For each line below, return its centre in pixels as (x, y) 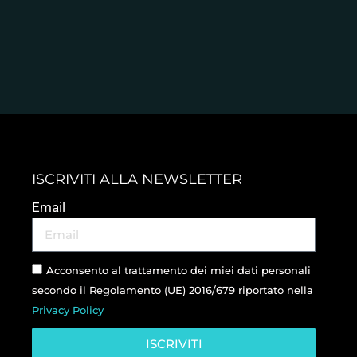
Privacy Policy (68, 310)
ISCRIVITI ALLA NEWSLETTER (137, 179)
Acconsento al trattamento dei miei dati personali (178, 271)
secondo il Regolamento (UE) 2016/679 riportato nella (173, 290)
